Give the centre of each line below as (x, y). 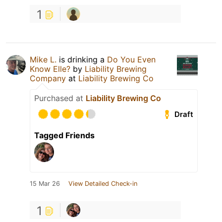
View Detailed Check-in (103, 184)
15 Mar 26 (45, 184)
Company (48, 79)
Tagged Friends (64, 136)
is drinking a (82, 60)
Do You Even (131, 60)
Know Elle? (50, 69)
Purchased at (60, 98)
